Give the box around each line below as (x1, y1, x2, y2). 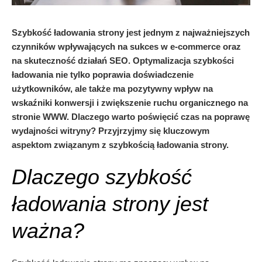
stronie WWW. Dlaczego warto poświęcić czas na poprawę (12, 112, 250, 122)
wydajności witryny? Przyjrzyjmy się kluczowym (12, 126, 209, 136)
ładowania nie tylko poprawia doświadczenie (12, 70, 194, 80)
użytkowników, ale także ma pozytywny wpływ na (12, 84, 213, 94)
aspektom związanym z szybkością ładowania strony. (12, 140, 229, 150)
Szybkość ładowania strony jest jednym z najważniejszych (12, 27, 250, 38)
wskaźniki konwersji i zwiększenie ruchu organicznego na (12, 98, 248, 108)
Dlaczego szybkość (12, 165, 192, 189)
